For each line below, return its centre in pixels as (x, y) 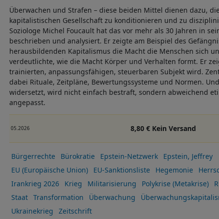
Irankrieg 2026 (35, 184)
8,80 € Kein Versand (164, 129)
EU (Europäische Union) (49, 170)
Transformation (58, 197)
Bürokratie (77, 156)
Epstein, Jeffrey (188, 156)
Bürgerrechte (33, 156)
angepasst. (29, 102)
